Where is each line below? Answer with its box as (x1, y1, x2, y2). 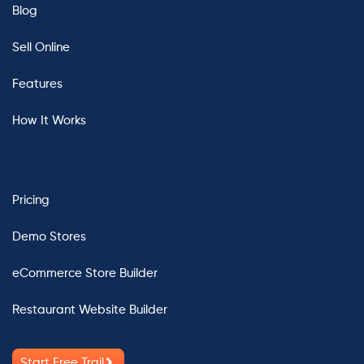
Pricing (12, 194, 50, 207)
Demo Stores (12, 231, 86, 244)
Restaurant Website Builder (12, 304, 167, 317)
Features (12, 78, 63, 91)
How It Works (12, 115, 86, 128)
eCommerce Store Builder (12, 267, 158, 280)
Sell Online (12, 41, 70, 54)
